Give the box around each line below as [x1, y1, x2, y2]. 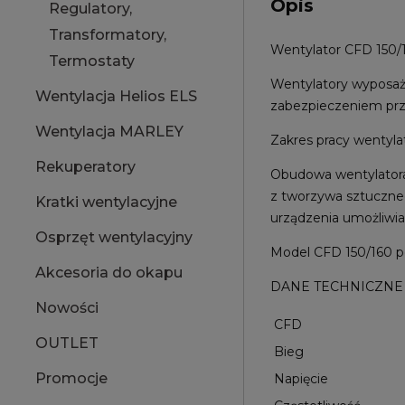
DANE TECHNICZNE [270, 278, 403, 296]
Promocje [35, 370, 108, 387]
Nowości [35, 299, 99, 316]
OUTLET [35, 334, 99, 352]
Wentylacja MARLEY [35, 123, 184, 140]
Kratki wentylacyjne [35, 193, 177, 211]
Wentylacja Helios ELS [35, 88, 197, 105]
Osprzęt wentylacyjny [35, 229, 193, 246]
